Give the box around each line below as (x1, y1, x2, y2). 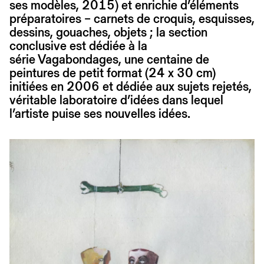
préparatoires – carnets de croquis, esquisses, (9, 9, 255, 27)
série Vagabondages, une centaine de (9, 50, 209, 68)
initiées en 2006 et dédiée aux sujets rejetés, (9, 77, 252, 95)
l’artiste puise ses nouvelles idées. (9, 104, 190, 122)
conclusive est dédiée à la (9, 37, 147, 54)
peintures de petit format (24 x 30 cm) (9, 64, 216, 81)
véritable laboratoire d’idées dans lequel (9, 91, 223, 108)
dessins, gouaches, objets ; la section (9, 23, 207, 41)
